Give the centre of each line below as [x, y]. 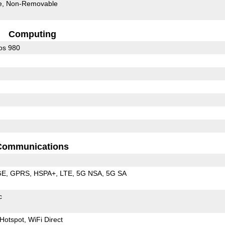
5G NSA [89, 173]
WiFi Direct [45, 219]
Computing [32, 34]
